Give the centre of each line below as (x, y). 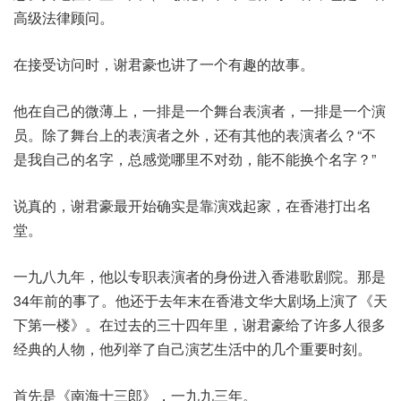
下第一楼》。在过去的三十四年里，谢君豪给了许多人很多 (200, 325)
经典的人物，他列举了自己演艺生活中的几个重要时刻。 (192, 349)
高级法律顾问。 (64, 18)
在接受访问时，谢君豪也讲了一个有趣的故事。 (164, 64)
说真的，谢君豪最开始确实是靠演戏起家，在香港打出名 (192, 206)
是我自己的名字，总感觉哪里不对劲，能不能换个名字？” (195, 159)
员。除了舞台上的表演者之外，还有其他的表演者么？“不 (195, 135)
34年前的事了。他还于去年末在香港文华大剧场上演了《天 (200, 301)
